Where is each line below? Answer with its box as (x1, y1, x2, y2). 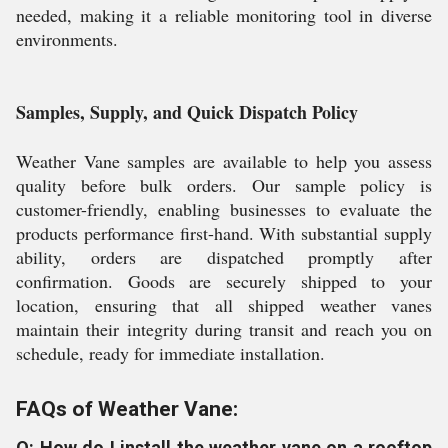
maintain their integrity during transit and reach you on (16, 317, 432, 341)
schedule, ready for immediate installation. (16, 341, 325, 365)
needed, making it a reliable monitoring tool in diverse (16, 3, 432, 27)
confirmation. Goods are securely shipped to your (16, 269, 432, 293)
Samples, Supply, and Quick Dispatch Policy (16, 99, 358, 125)
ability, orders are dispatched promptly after (16, 245, 432, 269)
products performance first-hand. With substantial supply (16, 221, 432, 245)
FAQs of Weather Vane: (16, 397, 238, 421)
